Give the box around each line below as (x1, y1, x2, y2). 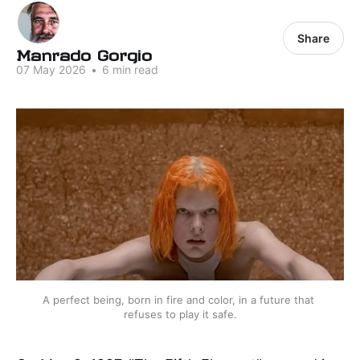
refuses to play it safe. (123, 308, 237, 321)
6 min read (99, 63, 158, 76)
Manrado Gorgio (16, 47, 152, 59)
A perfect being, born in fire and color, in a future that (43, 293, 314, 307)
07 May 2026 (16, 63, 86, 76)
